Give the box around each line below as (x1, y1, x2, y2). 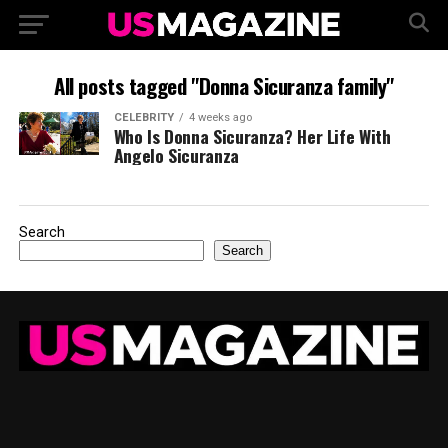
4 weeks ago (188, 111, 252, 124)
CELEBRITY (113, 111, 174, 124)
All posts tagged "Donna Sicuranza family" (54, 70, 394, 101)
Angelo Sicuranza (113, 142, 240, 168)
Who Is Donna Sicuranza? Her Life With (113, 123, 391, 149)
